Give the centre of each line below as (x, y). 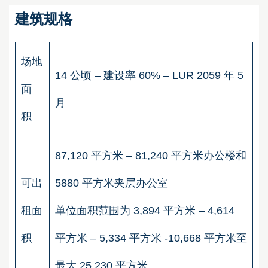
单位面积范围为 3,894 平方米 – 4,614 (145, 210)
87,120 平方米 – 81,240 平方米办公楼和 (151, 155)
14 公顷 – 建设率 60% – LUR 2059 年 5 (149, 75)
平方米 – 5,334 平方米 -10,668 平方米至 (151, 238)
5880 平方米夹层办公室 (113, 183)
